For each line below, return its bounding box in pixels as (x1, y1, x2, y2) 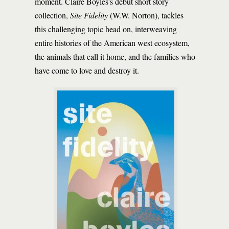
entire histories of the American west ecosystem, (35, 37, 190, 48)
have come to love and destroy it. (35, 65, 139, 76)
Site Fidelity (70, 10, 108, 20)
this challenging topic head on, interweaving (35, 24, 177, 34)
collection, (35, 10, 70, 20)
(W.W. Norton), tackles (108, 10, 184, 20)
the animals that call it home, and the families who (35, 51, 195, 62)
